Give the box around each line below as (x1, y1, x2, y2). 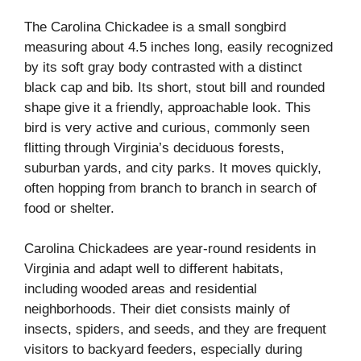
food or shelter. (24, 200, 114, 216)
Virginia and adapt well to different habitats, (24, 261, 284, 277)
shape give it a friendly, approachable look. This (24, 99, 311, 115)
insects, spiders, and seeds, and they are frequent (24, 322, 326, 338)
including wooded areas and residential (24, 281, 257, 297)
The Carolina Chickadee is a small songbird (24, 19, 286, 35)
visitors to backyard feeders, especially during (24, 342, 302, 358)
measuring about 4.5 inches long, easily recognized (24, 39, 333, 55)
